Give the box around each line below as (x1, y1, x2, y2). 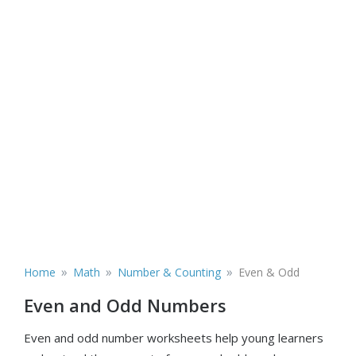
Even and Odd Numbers (24, 293, 226, 317)
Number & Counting (118, 265, 221, 280)
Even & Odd (238, 265, 300, 280)
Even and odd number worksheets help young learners (24, 330, 323, 346)
